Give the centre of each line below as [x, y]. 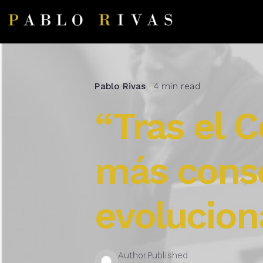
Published [168, 255]
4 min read [177, 86]
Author [133, 255]
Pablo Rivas [120, 86]
